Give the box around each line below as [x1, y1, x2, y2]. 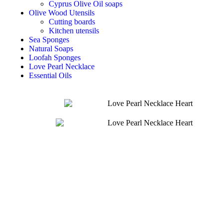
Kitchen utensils [49, 26, 99, 35]
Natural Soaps [29, 44, 73, 53]
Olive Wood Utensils [29, 8, 95, 17]
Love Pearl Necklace [29, 62, 95, 71]
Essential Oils [29, 71, 72, 80]
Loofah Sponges [29, 53, 81, 62]
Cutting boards [49, 17, 95, 26]
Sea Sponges [29, 35, 69, 44]
